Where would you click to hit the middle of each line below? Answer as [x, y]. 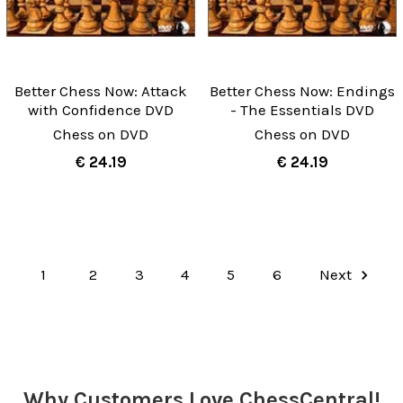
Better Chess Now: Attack [101, 91]
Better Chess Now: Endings [302, 91]
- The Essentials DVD [302, 110]
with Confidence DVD [101, 110]
